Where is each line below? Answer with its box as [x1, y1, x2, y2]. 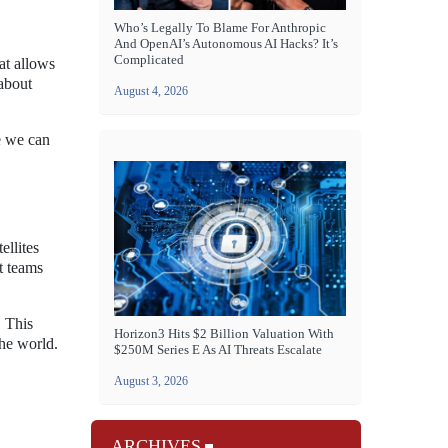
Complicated [114, 52, 184, 68]
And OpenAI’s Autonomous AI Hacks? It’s [114, 36, 338, 52]
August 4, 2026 [114, 84, 188, 99]
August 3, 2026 [114, 374, 188, 388]
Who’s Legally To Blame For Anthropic [114, 20, 326, 36]
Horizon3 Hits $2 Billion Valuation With [114, 326, 334, 341]
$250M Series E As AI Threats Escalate [114, 342, 322, 357]
